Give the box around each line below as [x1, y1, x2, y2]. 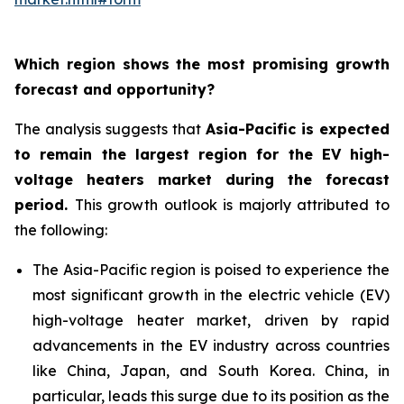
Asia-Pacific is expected [206, 120, 390, 138]
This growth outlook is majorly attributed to [74, 196, 390, 214]
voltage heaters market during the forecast [14, 170, 390, 188]
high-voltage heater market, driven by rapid [32, 311, 390, 329]
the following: [14, 221, 107, 239]
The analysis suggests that [14, 120, 206, 138]
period [14, 196, 64, 214]
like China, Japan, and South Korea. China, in [32, 362, 390, 380]
